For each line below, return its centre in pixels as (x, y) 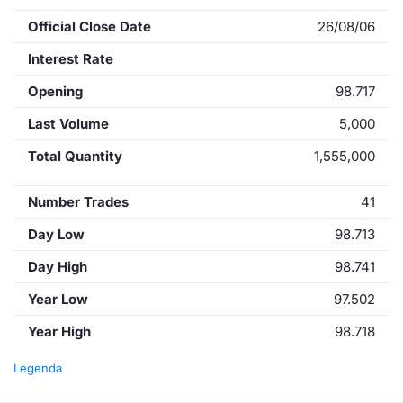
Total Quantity (75, 156)
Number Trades (78, 202)
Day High (58, 267)
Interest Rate (71, 59)
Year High (59, 331)
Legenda (38, 368)
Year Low (58, 299)
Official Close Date (90, 27)
